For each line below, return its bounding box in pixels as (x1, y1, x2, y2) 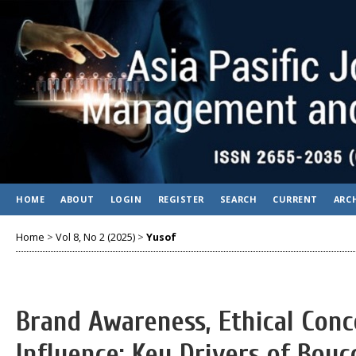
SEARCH (219, 193, 257, 205)
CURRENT (273, 193, 318, 205)
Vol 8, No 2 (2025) (56, 230, 135, 244)
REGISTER (157, 193, 204, 205)
